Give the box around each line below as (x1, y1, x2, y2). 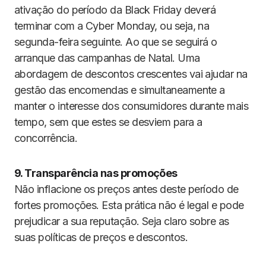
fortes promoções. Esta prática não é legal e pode (14, 199, 244, 211)
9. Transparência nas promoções (14, 167, 178, 179)
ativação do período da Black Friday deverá (14, 4, 216, 16)
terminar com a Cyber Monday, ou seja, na (14, 20, 210, 32)
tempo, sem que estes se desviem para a (14, 116, 202, 128)
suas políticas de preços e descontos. (14, 231, 188, 243)
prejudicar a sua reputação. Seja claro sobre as (14, 215, 229, 227)
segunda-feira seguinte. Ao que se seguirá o (14, 36, 217, 48)
